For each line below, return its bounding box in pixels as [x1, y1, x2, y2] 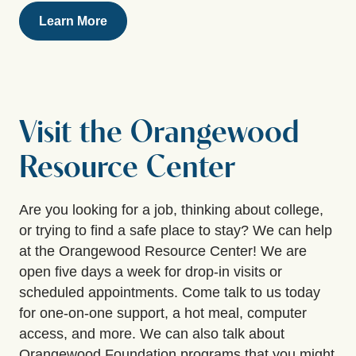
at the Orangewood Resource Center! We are [19, 242, 307, 259]
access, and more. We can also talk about [19, 325, 284, 342]
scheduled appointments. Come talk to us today [19, 284, 320, 300]
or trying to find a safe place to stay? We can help [19, 222, 332, 238]
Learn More [39, 14, 107, 28]
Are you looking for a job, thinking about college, [19, 201, 323, 218]
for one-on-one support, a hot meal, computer [19, 304, 307, 321]
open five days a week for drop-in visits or [19, 263, 282, 280]
